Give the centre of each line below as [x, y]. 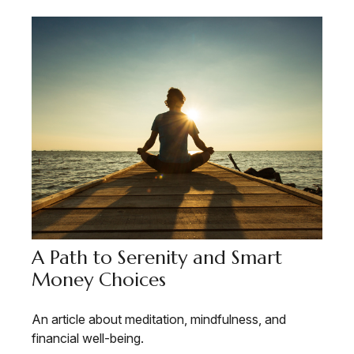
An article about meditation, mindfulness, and [159, 319]
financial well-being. [88, 338]
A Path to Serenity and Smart [157, 257]
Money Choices [99, 279]
